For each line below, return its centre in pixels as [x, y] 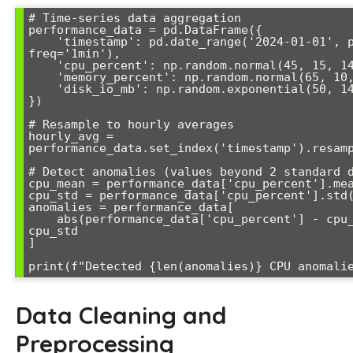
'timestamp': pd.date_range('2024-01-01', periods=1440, [43, 41]
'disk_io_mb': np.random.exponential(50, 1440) [43, 89]
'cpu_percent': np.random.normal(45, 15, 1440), [43, 65]
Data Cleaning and [121, 315]
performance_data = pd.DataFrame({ [145, 30]
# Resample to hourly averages [131, 124]
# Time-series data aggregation [135, 18]
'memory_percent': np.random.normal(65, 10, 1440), [43, 77]
